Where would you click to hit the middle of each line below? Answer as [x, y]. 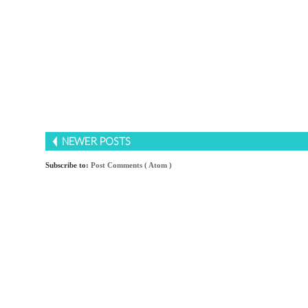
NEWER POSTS [95, 141]
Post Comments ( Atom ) [131, 165]
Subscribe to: [68, 165]
